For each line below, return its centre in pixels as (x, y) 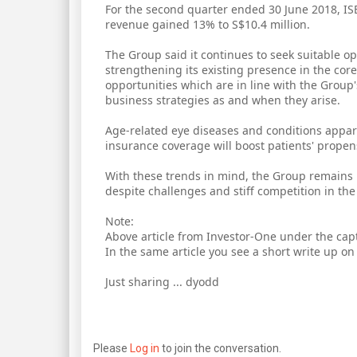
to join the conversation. (220, 348)
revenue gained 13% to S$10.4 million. (208, 24)
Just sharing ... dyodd (162, 281)
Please (112, 348)
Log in (145, 348)
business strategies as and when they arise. (223, 100)
